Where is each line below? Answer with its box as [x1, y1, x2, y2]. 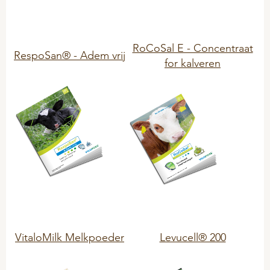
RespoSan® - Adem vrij [14, 48, 125, 62]
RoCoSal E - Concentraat [132, 40, 253, 55]
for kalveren [165, 55, 221, 70]
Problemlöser [12, 15, 62, 26]
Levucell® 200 [159, 230, 226, 244]
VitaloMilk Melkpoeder [15, 230, 124, 244]
